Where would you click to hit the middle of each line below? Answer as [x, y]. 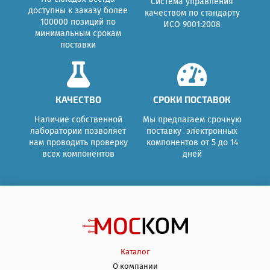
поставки [78, 45]
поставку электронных [192, 131]
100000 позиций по [78, 22]
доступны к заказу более [78, 11]
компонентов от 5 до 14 [192, 142]
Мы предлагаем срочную [192, 119]
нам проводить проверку [78, 142]
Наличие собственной [78, 119]
